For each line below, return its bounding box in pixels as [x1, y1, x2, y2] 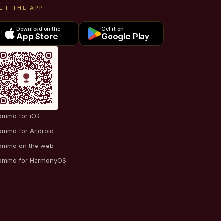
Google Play [101, 32, 150, 41]
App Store [16, 32, 58, 41]
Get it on [101, 26, 124, 32]
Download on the [16, 26, 61, 32]
